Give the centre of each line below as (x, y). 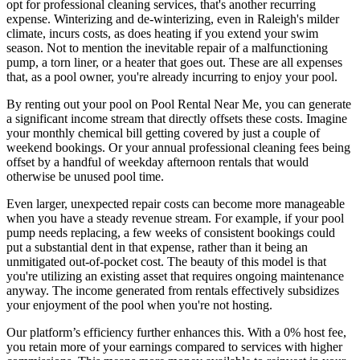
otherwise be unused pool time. (85, 176)
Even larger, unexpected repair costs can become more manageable (176, 203)
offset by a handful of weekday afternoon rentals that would (157, 162)
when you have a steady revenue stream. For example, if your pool (175, 218)
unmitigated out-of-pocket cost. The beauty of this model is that (166, 261)
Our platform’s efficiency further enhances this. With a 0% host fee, (176, 332)
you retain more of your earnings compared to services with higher (174, 346)
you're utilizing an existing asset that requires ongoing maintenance (175, 276)
